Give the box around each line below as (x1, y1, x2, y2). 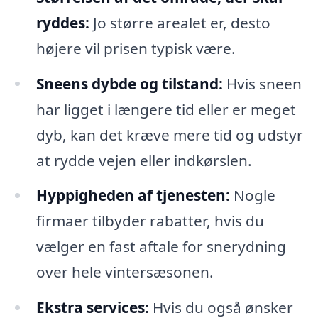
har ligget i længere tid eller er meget (35, 99, 296, 119)
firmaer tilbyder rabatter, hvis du (35, 211, 264, 231)
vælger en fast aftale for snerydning (35, 236, 286, 257)
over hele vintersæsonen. (35, 262, 214, 283)
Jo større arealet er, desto (89, 12, 270, 33)
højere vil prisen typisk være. (35, 38, 236, 58)
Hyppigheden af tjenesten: (35, 185, 230, 206)
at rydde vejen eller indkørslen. (35, 150, 252, 170)
